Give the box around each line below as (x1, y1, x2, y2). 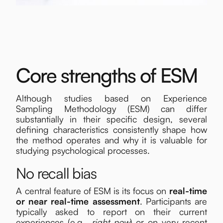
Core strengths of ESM (16, 63, 198, 88)
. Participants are (139, 196, 207, 207)
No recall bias (16, 164, 97, 183)
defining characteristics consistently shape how (16, 124, 207, 135)
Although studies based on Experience (16, 93, 207, 104)
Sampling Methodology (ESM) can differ (16, 103, 207, 114)
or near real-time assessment (16, 196, 140, 207)
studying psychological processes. (16, 145, 150, 156)
